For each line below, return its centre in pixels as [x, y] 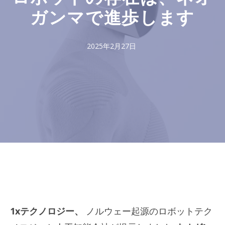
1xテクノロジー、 [47, 211]
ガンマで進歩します [113, 19]
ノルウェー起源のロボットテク [148, 211]
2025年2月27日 [111, 46]
